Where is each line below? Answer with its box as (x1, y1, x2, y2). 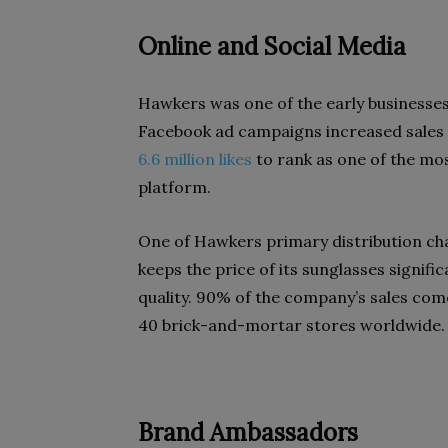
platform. (138, 177, 211, 197)
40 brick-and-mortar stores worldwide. (138, 315, 445, 335)
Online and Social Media (138, 31, 406, 62)
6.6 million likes (138, 149, 252, 169)
